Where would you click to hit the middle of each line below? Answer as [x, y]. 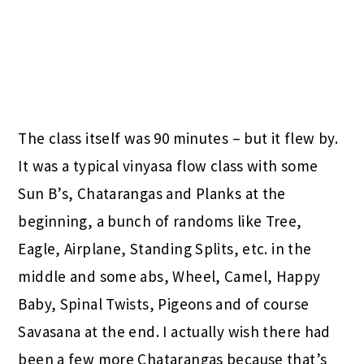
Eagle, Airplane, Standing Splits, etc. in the [165, 248]
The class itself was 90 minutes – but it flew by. [178, 138]
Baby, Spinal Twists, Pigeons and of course [164, 303]
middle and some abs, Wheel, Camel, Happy [169, 276]
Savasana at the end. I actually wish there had [174, 331]
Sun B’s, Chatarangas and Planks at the [152, 193]
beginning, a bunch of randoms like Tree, [160, 221]
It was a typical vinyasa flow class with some [168, 165]
